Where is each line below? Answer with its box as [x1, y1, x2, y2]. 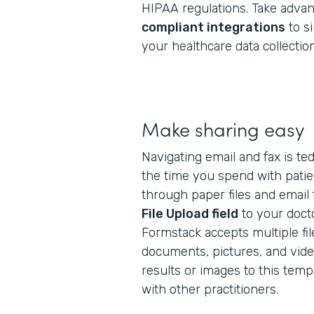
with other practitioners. [142, 282, 278, 297]
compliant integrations [142, 20, 285, 35]
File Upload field [142, 206, 238, 221]
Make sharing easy [142, 115, 304, 142]
